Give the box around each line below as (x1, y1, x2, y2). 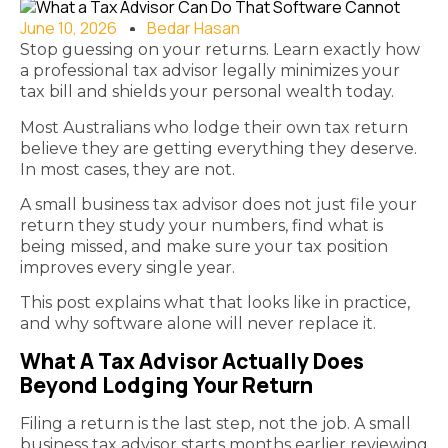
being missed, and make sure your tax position (20, 236, 388, 256)
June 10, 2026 (20, 17, 117, 40)
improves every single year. (20, 257, 239, 277)
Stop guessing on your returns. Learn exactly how (20, 40, 420, 60)
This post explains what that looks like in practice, (20, 293, 410, 313)
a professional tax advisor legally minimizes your (20, 61, 400, 81)
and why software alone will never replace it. (20, 314, 376, 334)
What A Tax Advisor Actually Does (20, 346, 364, 375)
